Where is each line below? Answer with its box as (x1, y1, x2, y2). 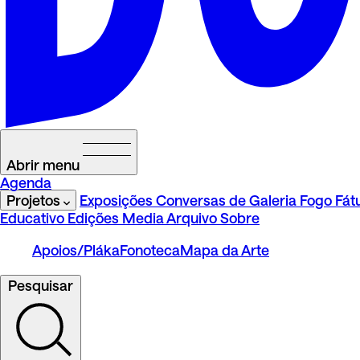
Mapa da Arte (180, 240, 269, 259)
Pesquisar (8, 276, 73, 294)
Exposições (80, 191, 153, 209)
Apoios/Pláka (32, 240, 120, 259)
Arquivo (166, 209, 217, 227)
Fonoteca (120, 240, 180, 259)
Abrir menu (6, 156, 80, 174)
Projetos (6, 191, 60, 209)
